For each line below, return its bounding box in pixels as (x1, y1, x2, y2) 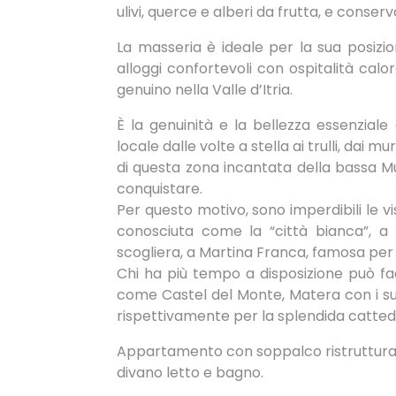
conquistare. (117, 179, 202, 199)
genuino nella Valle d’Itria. (117, 80, 293, 100)
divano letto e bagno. (117, 362, 263, 383)
